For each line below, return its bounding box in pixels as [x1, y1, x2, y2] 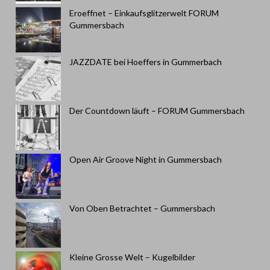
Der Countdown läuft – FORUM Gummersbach [69, 105, 245, 116]
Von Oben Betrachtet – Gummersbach [69, 203, 215, 213]
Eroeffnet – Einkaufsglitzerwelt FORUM [69, 8, 219, 18]
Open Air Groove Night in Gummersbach [69, 154, 222, 165]
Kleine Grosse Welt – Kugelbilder [69, 252, 195, 262]
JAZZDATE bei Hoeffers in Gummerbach [69, 57, 222, 67]
